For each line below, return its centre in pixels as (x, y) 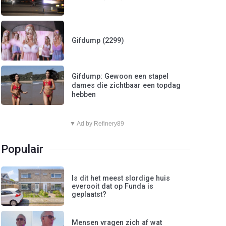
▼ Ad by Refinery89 (97, 123)
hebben (84, 94)
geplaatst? (89, 194)
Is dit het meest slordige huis (121, 178)
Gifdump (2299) (98, 41)
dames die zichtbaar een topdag (126, 85)
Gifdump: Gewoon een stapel (120, 76)
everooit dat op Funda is (113, 186)
